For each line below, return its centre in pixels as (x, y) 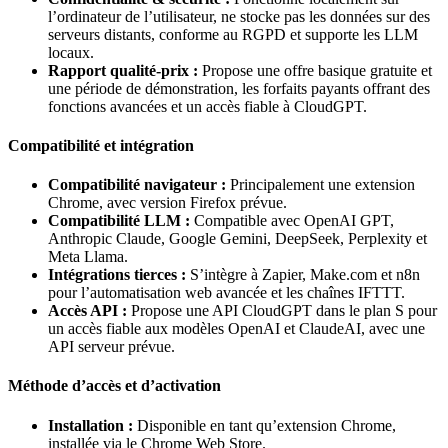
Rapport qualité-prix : (123, 70)
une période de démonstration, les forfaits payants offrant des (239, 88)
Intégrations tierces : (117, 275)
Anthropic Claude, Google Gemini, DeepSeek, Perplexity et (237, 239)
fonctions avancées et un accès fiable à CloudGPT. (207, 106)
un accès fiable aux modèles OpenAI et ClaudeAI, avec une (236, 329)
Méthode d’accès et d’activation (114, 386)
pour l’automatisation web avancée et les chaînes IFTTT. (226, 293)
